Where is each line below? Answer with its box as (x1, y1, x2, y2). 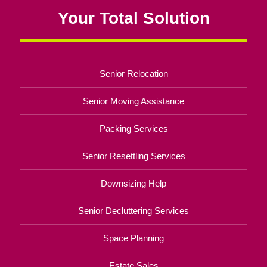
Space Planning (103, 232, 164, 243)
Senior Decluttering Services (78, 205, 189, 216)
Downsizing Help (101, 178, 166, 188)
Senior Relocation (99, 68, 168, 79)
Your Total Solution (57, 8, 210, 27)
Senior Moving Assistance (83, 95, 184, 106)
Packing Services (99, 123, 168, 133)
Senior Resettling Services (82, 150, 185, 161)
